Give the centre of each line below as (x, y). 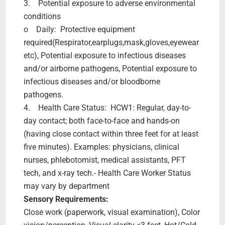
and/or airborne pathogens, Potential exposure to (110, 68)
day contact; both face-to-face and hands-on (101, 121)
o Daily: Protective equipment (79, 29)
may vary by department (66, 186)
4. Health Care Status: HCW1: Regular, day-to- (107, 107)
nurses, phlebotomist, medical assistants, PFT (104, 160)
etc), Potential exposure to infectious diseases (104, 55)
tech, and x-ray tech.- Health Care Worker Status (107, 173)
